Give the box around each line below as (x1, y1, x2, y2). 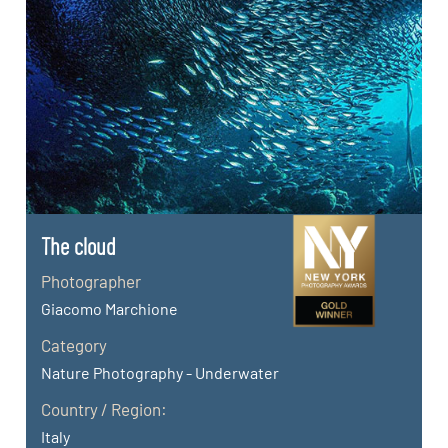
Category (41, 334, 108, 355)
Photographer (41, 270, 142, 291)
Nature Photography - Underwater (41, 362, 280, 382)
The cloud (41, 231, 117, 260)
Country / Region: (41, 398, 168, 419)
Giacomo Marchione (41, 298, 179, 318)
